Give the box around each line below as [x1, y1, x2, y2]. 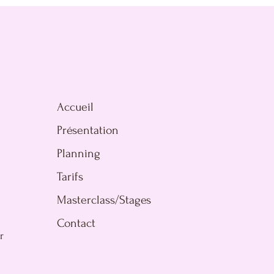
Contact [57, 217, 95, 230]
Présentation [57, 124, 119, 137]
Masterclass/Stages [57, 193, 151, 207]
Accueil [57, 100, 94, 114]
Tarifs [57, 170, 83, 183]
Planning [57, 147, 100, 160]
